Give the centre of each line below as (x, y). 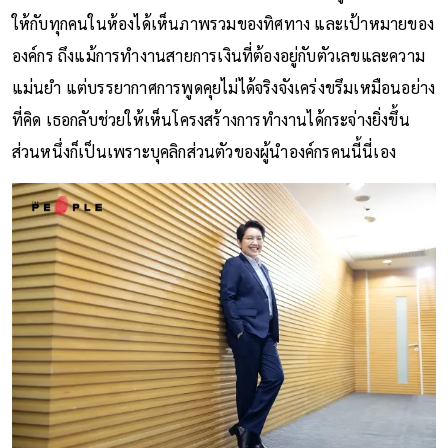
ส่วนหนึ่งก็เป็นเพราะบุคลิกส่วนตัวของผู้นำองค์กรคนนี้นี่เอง (206, 151)
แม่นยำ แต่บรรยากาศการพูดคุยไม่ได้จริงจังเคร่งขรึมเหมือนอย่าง (223, 87)
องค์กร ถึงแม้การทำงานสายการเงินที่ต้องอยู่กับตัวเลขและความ (218, 55)
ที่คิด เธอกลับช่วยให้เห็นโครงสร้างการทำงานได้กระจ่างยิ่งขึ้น (210, 119)
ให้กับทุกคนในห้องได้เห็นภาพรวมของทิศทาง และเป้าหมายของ (223, 23)
